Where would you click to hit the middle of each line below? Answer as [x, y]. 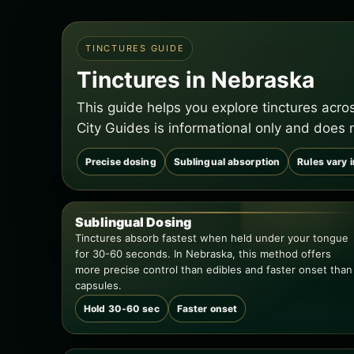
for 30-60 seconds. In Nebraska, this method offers [203, 254]
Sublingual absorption [227, 162]
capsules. [98, 285]
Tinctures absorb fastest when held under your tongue [212, 238]
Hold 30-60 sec [122, 309]
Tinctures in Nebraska [196, 80]
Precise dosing [121, 162]
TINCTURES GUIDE [135, 48]
